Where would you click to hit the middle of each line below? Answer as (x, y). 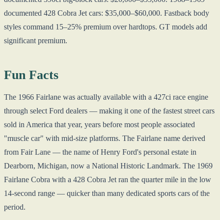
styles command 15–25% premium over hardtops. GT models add (106, 27)
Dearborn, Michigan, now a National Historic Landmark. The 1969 (108, 165)
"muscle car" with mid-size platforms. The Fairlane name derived (105, 138)
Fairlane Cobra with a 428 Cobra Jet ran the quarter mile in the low (108, 179)
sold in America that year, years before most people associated (99, 124)
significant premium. (36, 40)
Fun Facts (31, 75)
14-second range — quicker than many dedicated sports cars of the (107, 193)
